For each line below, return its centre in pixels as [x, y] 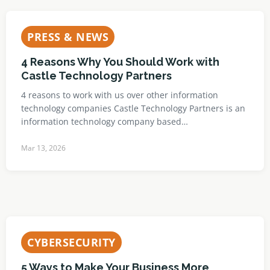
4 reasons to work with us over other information [120, 95]
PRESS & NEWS [68, 37]
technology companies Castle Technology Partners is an [133, 108]
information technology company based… [105, 121]
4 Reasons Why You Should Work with [120, 62]
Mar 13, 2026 [43, 148]
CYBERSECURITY [71, 242]
